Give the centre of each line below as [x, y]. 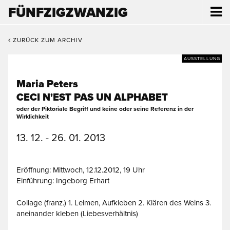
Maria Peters [47, 84]
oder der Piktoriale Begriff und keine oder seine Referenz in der [105, 109]
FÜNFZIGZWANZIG [68, 13]
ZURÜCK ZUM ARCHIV [47, 40]
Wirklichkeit [33, 117]
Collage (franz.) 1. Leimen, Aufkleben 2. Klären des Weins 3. [114, 203]
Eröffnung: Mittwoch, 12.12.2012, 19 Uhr [81, 170]
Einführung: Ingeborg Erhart [63, 181]
